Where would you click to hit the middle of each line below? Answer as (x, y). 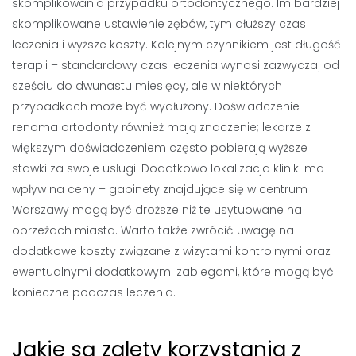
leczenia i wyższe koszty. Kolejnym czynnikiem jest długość (176, 44)
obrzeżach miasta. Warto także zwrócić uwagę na (153, 230)
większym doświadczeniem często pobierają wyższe (160, 147)
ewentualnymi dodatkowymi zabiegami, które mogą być (173, 271)
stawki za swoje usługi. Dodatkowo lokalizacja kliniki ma (168, 168)
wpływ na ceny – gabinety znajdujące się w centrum (160, 189)
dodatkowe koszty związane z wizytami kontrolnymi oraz (171, 251)
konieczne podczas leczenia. (94, 292)
